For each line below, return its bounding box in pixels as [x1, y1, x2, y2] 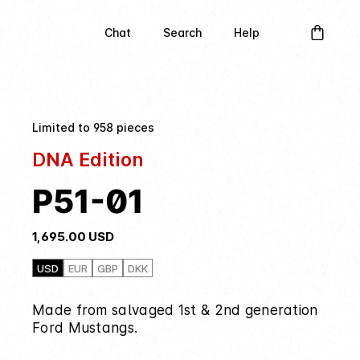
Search [162, 26, 202, 39]
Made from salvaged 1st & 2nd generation [32, 302, 318, 318]
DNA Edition [32, 149, 144, 171]
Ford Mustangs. [32, 320, 138, 336]
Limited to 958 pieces [32, 121, 154, 134]
